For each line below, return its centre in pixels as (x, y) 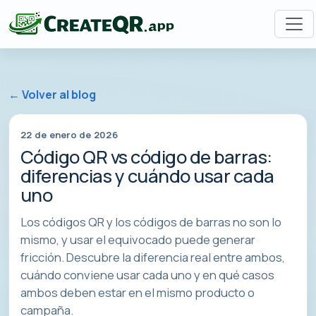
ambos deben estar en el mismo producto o (138, 293)
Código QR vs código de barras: (146, 157)
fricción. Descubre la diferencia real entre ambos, (153, 257)
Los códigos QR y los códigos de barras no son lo (151, 222)
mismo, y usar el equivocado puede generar (138, 240)
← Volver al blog (52, 95)
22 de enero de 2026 (69, 134)
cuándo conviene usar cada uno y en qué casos (147, 275)
